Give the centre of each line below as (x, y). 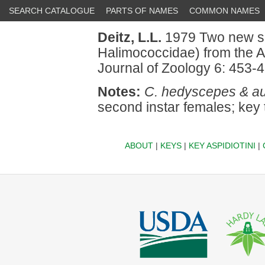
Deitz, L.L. (130, 37)
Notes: (119, 92)
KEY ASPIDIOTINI (222, 146)
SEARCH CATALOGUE (52, 11)
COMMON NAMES (224, 11)
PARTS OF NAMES (142, 11)
